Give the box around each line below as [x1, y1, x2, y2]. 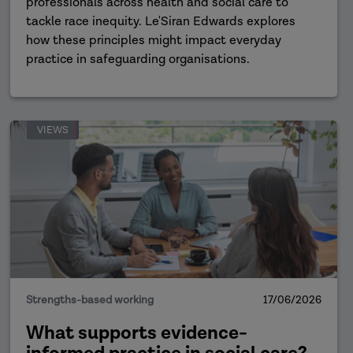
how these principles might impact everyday [26, 32, 282, 49]
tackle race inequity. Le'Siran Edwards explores [26, 13, 296, 30]
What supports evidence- [26, 321, 248, 345]
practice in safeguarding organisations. [26, 51, 251, 68]
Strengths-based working [26, 293, 154, 307]
